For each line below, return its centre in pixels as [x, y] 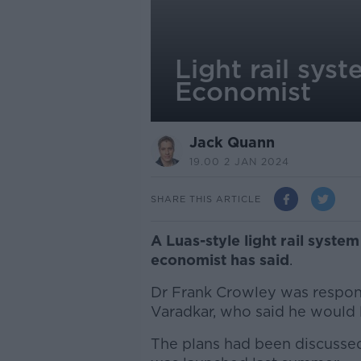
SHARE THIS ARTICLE [205, 199]
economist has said [220, 260]
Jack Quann [232, 142]
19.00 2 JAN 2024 [239, 162]
